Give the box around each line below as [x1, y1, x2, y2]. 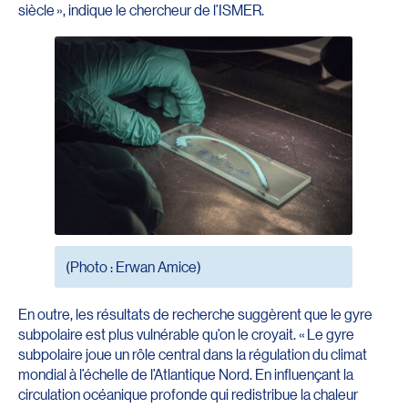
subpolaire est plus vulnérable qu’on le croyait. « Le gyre [18, 323, 354, 343]
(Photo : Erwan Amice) [66, 256, 201, 276]
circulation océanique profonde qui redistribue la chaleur [18, 383, 358, 403]
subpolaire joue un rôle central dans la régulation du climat [18, 343, 367, 363]
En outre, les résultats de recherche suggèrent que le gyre [18, 303, 372, 323]
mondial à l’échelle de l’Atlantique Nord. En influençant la [18, 363, 353, 383]
